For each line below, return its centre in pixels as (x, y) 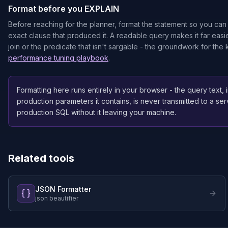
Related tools (41, 158)
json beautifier (57, 198)
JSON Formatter (63, 189)
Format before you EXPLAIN (64, 9)
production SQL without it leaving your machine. (96, 112)
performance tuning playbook (58, 58)
